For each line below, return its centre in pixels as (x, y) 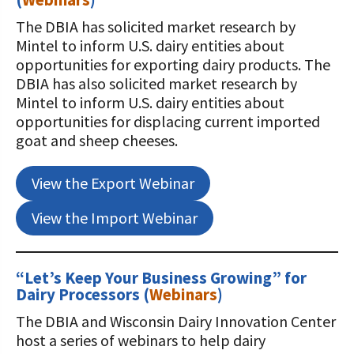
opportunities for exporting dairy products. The (173, 64)
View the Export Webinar (113, 183)
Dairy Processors (79, 294)
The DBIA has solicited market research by (156, 26)
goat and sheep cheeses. (97, 140)
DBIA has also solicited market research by (156, 83)
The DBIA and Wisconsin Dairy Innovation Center (176, 321)
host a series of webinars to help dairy (141, 340)
